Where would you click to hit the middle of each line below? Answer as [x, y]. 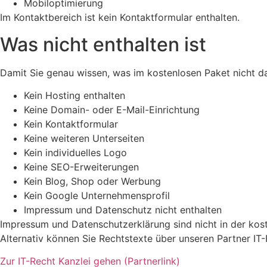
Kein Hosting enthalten [74, 96]
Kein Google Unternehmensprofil [97, 196]
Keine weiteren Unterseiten [84, 139]
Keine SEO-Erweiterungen [81, 167]
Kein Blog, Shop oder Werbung [92, 181]
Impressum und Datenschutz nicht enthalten [123, 210]
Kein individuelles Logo [75, 153]
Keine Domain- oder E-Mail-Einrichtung [112, 110]
